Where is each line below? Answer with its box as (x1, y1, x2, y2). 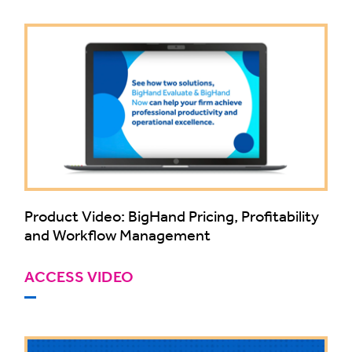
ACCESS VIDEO (24, 267, 134, 288)
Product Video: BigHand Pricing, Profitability (24, 207, 319, 225)
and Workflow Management (24, 225, 211, 244)
